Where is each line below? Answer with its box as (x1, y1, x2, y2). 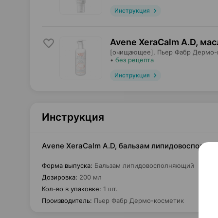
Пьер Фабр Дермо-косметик (94, 197, 184, 204)
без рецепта (115, 56, 154, 64)
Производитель (42, 197, 90, 204)
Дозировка (42, 173, 75, 181)
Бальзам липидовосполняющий (94, 162, 194, 169)
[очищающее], (110, 48, 155, 56)
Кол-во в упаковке (42, 185, 99, 193)
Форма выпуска (42, 162, 91, 169)
